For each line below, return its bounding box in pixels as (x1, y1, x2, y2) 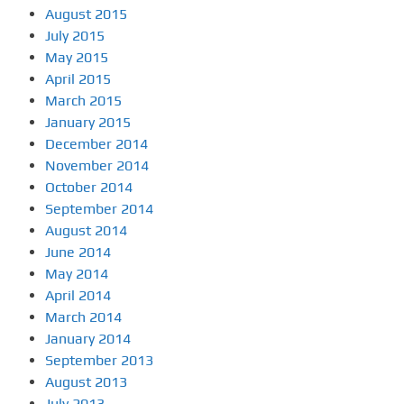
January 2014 (45, 330, 131, 348)
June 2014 (45, 243, 111, 262)
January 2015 (45, 114, 131, 132)
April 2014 (45, 287, 111, 305)
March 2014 (45, 308, 122, 326)
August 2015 (45, 5, 127, 23)
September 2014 (45, 200, 153, 218)
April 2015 (45, 70, 111, 88)
